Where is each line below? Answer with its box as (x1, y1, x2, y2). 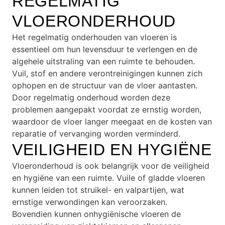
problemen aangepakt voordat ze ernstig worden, (12, 104, 201, 115)
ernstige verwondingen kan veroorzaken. (12, 197, 167, 207)
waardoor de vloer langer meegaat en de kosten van (12, 117, 212, 127)
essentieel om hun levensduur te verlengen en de (12, 44, 197, 54)
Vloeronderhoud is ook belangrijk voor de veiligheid (12, 161, 209, 171)
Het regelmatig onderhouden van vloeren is (12, 32, 177, 42)
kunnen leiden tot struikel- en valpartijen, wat (12, 185, 184, 195)
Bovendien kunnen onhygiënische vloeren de (12, 209, 181, 219)
